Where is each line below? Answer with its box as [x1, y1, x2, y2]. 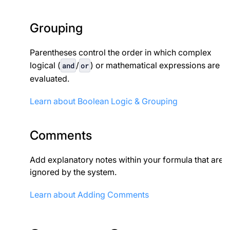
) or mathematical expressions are [90, 60, 220, 71]
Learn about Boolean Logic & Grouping [29, 96, 178, 107]
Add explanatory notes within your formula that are [29, 155, 223, 165]
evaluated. [29, 73, 69, 84]
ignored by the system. [29, 167, 117, 178]
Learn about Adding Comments [29, 189, 149, 200]
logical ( [29, 60, 61, 71]
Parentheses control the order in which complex [29, 47, 212, 58]
